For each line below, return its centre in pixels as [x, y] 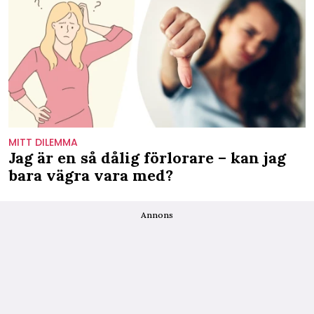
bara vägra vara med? [91, 175]
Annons [157, 214]
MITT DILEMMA [43, 142]
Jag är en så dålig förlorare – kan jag [147, 157]
